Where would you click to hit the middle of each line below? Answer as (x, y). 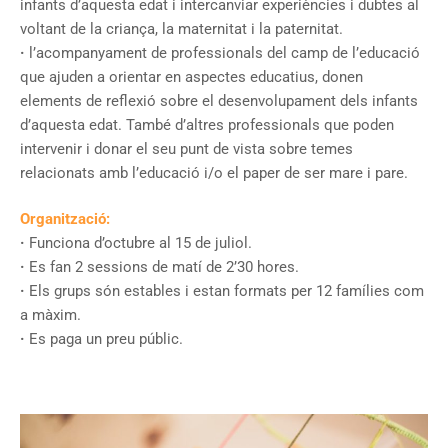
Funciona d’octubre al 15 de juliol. (138, 243)
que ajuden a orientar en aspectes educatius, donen (191, 76)
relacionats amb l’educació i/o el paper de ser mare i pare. (214, 172)
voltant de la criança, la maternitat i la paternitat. (181, 28)
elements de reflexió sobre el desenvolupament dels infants (219, 100)
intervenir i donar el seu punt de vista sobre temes (186, 148)
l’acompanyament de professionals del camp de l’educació (222, 52)
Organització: (65, 219)
